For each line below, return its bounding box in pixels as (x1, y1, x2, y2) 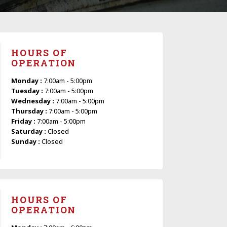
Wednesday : (11, 96, 56, 105)
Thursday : (11, 106, 49, 116)
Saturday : (11, 126, 48, 136)
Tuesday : (11, 86, 45, 95)
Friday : (11, 116, 37, 126)
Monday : (11, 75, 44, 85)
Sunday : (11, 136, 42, 146)
